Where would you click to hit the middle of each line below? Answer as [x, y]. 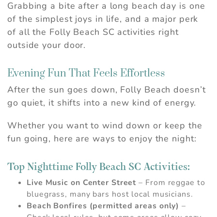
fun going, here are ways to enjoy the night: [102, 139]
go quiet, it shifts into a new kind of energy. [102, 103]
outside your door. [47, 45]
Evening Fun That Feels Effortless [86, 74]
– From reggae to [171, 183]
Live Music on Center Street [82, 183]
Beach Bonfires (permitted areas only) [103, 206]
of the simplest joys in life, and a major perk [103, 19]
